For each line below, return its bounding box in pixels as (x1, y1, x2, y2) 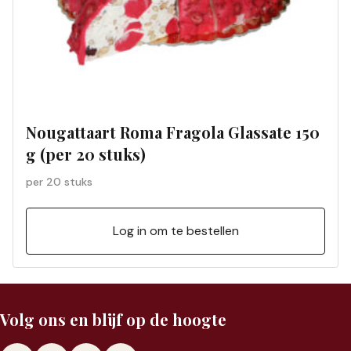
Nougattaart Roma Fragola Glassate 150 (26, 121, 320, 143)
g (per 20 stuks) (26, 143, 146, 165)
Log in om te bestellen (112, 222, 239, 239)
